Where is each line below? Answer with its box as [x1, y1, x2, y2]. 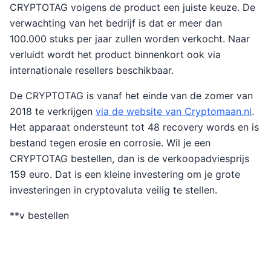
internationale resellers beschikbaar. [10, 64, 174, 76]
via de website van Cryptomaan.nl [96, 105, 252, 117]
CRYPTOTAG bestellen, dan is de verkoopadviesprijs [10, 152, 249, 165]
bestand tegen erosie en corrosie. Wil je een [10, 137, 211, 149]
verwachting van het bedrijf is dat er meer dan [10, 17, 222, 29]
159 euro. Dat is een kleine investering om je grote [10, 168, 240, 180]
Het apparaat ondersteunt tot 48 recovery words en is [10, 121, 259, 133]
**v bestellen [10, 209, 69, 221]
